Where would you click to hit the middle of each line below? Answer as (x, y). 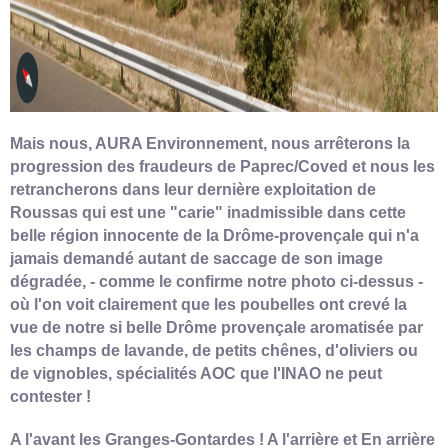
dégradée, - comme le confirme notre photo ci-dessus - (216, 281)
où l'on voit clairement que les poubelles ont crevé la (208, 304)
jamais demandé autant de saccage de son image (196, 258)
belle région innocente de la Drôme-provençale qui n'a (214, 235)
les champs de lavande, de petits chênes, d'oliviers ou (214, 350)
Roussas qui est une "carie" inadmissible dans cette (208, 212)
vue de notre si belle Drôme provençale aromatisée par (216, 327)
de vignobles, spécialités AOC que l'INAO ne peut (196, 373)
